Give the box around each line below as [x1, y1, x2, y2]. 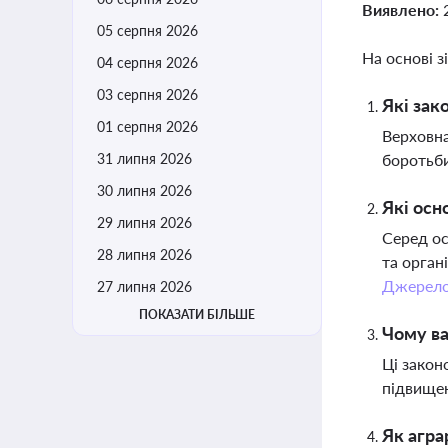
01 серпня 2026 [97, 118, 198, 135]
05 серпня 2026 [97, 22, 198, 39]
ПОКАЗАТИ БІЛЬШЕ [139, 307, 255, 322]
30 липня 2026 [97, 182, 192, 199]
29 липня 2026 [97, 214, 192, 231]
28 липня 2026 [97, 246, 192, 263]
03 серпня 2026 [97, 86, 198, 103]
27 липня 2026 [97, 278, 192, 295]
